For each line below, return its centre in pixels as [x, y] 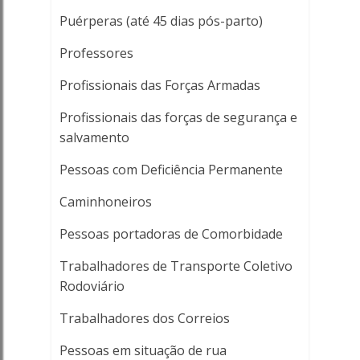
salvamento [94, 137]
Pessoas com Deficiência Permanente [171, 170]
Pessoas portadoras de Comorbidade [171, 234]
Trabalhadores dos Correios [144, 318]
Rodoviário [92, 286]
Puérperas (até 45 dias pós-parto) [161, 21]
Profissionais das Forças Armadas [160, 85]
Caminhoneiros [105, 202]
